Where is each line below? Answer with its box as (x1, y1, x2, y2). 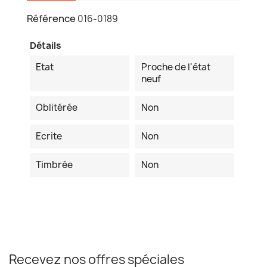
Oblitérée (36, 101, 77, 114)
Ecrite (36, 130, 62, 143)
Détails (30, 39, 61, 52)
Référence (27, 12, 76, 26)
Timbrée (36, 159, 73, 172)
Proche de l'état (141, 61, 210, 74)
